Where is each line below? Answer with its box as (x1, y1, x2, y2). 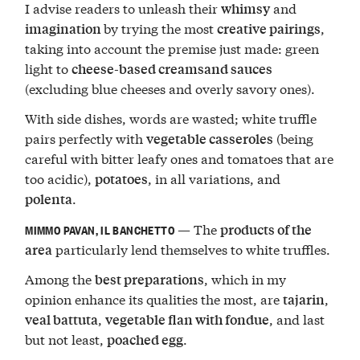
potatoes (95, 170, 149, 189)
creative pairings (217, 18, 321, 38)
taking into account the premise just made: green (25, 38, 320, 57)
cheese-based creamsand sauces (72, 59, 273, 78)
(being (273, 129, 314, 148)
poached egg (107, 330, 184, 350)
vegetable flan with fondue (105, 310, 270, 329)
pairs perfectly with (25, 129, 147, 148)
